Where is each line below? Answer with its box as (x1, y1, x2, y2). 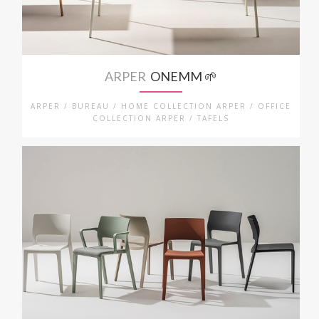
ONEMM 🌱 (146, 68, 218, 84)
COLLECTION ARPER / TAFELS (93, 113, 230, 123)
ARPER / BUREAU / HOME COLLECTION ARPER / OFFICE (31, 100, 292, 111)
